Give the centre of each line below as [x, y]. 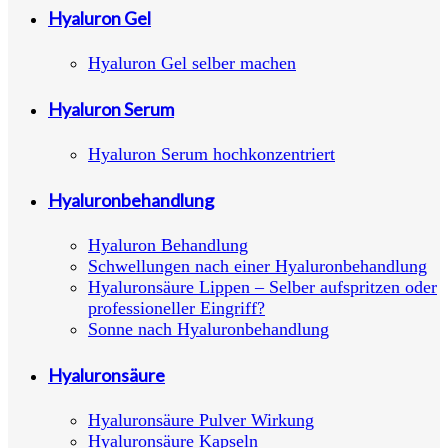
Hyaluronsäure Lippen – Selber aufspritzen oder [262, 286]
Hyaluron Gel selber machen [192, 62]
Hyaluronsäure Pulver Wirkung [201, 419]
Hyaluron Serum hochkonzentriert [211, 153]
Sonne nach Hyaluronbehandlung [208, 328]
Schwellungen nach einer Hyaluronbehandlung [257, 265]
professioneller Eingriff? [176, 307]
